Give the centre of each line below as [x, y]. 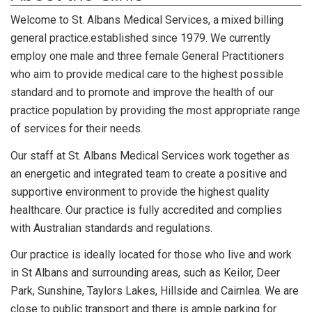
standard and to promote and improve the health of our [142, 92]
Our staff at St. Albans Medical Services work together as [150, 155]
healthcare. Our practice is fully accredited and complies [146, 210]
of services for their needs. [77, 128]
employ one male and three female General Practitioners [147, 56]
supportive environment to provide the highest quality [140, 192]
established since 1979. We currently [181, 38]
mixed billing [251, 19]
